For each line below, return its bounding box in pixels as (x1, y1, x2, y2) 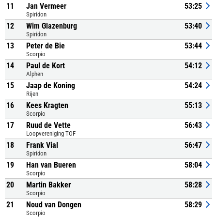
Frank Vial (26, 140, 58, 150)
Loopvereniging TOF (26, 130, 76, 137)
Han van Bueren (26, 160, 76, 170)
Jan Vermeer (26, 1, 66, 11)
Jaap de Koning (26, 81, 75, 90)
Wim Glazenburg (26, 21, 77, 31)
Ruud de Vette (26, 121, 71, 130)
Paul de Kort (26, 61, 65, 70)
